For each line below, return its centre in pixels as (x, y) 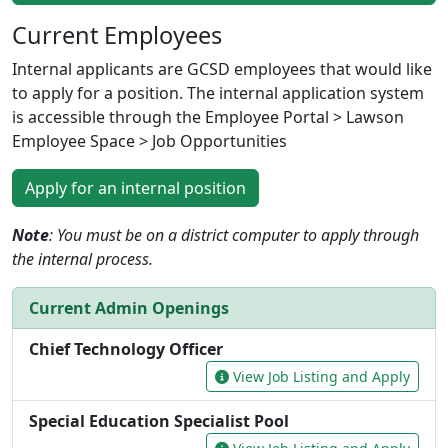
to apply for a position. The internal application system (218, 92)
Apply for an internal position (135, 187)
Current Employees (117, 34)
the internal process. (82, 258)
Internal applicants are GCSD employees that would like (222, 68)
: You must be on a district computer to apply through (234, 234)
